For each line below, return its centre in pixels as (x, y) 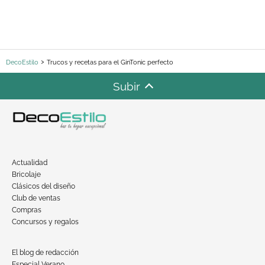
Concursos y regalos (45, 222)
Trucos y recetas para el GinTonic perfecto (110, 63)
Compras (27, 210)
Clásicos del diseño (43, 186)
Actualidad (30, 162)
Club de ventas (36, 198)
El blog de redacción (45, 252)
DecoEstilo (22, 63)
